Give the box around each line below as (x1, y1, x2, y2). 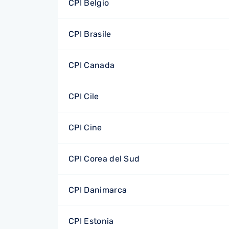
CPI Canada (68, 60, 115, 70)
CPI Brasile (68, 29, 111, 39)
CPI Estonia (68, 216, 114, 226)
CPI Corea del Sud (68, 154, 140, 164)
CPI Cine (68, 123, 102, 132)
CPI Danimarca (68, 185, 127, 195)
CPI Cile (68, 91, 99, 101)
